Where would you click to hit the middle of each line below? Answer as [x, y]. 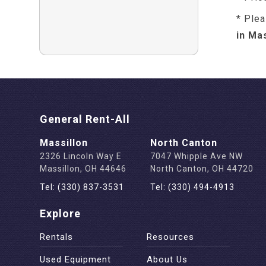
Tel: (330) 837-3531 [82, 187]
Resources [171, 237]
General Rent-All [85, 119]
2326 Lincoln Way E [81, 156]
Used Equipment [76, 259]
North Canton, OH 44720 [202, 169]
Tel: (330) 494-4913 [193, 187]
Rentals [57, 237]
